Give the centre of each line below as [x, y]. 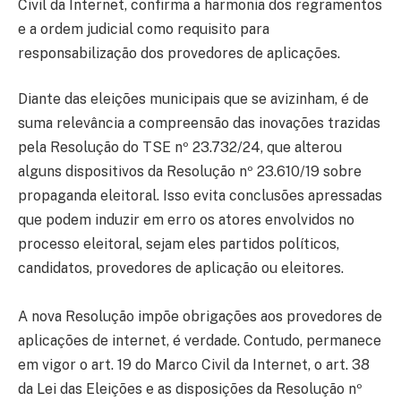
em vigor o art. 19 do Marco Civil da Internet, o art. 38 [194, 365]
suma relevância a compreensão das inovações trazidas [199, 124]
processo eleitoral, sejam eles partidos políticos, [179, 244]
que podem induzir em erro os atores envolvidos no [186, 220]
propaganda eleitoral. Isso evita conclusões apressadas [200, 196]
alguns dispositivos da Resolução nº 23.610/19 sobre [190, 172]
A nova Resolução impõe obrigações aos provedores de [200, 317]
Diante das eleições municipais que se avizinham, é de [193, 99]
